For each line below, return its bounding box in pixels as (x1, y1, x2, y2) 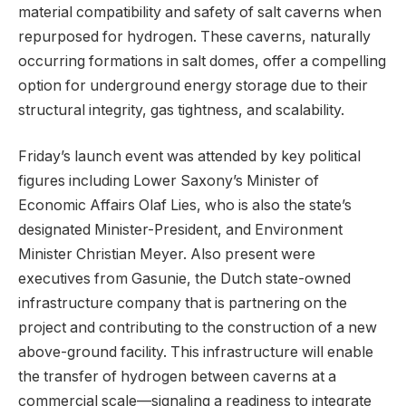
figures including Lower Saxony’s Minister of (18, 172, 319, 190)
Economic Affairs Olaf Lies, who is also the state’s (18, 197, 352, 215)
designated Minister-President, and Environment (18, 221, 343, 239)
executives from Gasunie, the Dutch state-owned (18, 270, 351, 288)
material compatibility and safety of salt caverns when (18, 3, 382, 21)
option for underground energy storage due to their (18, 76, 368, 94)
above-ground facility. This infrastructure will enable (18, 343, 373, 362)
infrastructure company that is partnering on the (18, 295, 347, 313)
